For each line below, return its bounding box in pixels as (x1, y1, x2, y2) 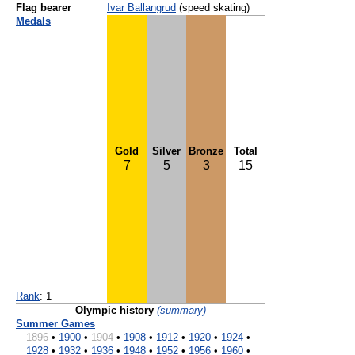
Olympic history (75, 305, 154, 316)
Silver (152, 146, 181, 157)
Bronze (189, 146, 223, 157)
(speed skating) (176, 2, 250, 13)
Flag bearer (16, 2, 71, 13)
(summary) (157, 305, 206, 316)
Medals (16, 16, 51, 27)
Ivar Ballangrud (107, 2, 176, 13)
